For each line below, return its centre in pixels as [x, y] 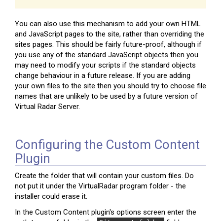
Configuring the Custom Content [107, 144]
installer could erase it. [51, 196]
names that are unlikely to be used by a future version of [106, 96]
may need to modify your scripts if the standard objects [105, 65]
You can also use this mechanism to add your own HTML [108, 23]
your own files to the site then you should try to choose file [110, 86]
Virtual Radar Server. [47, 106]
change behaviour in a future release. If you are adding [103, 75]
